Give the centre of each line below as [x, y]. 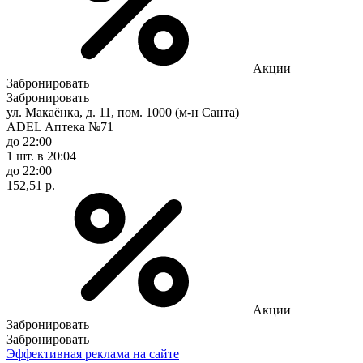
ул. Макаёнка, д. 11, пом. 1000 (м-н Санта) [123, 112]
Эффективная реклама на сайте [93, 353]
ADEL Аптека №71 [60, 126]
